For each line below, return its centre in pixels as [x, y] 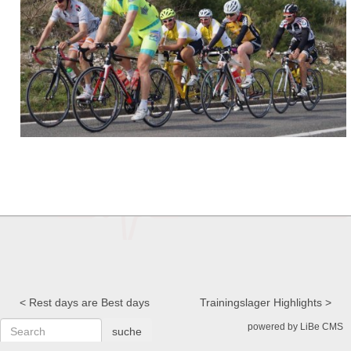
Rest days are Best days [89, 302]
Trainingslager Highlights [261, 302]
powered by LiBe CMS [295, 327]
